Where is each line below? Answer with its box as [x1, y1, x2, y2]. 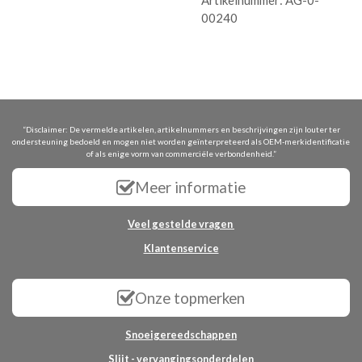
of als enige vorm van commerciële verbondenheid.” [86, 149, 276, 159]
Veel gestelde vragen [128, 217, 234, 231]
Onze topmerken [135, 288, 246, 307]
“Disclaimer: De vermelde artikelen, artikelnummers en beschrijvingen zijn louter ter [22, 124, 340, 135]
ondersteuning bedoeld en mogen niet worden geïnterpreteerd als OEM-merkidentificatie [12, 137, 350, 147]
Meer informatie [134, 177, 246, 196]
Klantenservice [143, 242, 219, 255]
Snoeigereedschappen [125, 328, 237, 342]
